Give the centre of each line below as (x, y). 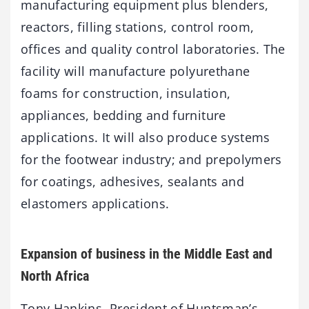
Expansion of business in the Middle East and (147, 253)
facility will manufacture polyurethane (136, 71)
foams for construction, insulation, (126, 93)
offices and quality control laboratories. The (153, 49)
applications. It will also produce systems (146, 137)
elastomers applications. (95, 203)
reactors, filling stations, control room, (138, 27)
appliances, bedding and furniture (123, 115)
